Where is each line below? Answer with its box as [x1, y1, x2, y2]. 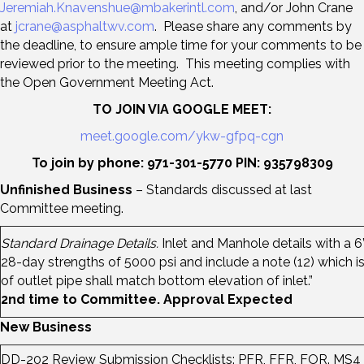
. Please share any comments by [154, 18, 352, 34]
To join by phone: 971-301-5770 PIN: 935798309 [31, 154, 333, 171]
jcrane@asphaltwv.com [15, 18, 154, 34]
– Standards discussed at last [136, 181, 312, 197]
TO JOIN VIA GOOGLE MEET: [93, 101, 271, 117]
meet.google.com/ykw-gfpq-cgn [80, 128, 284, 144]
